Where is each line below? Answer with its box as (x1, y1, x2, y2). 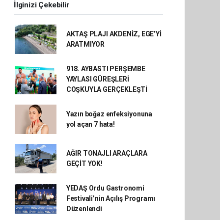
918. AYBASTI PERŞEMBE (66, 65, 145, 73)
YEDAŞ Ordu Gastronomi (66, 184, 144, 192)
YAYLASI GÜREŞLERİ (66, 75, 129, 83)
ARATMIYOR (66, 40, 105, 48)
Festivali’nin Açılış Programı (66, 194, 156, 202)
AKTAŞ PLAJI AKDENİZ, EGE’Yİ (66, 30, 162, 38)
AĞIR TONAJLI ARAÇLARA (66, 149, 147, 157)
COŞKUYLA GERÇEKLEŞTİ (66, 85, 147, 93)
